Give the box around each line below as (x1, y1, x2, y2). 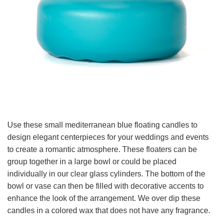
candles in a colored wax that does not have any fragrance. (7, 206, 210, 215)
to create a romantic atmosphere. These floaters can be (7, 145, 197, 154)
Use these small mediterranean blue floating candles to (7, 121, 197, 130)
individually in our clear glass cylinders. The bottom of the (7, 170, 205, 178)
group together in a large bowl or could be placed (7, 157, 176, 166)
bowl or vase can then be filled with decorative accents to (7, 182, 204, 191)
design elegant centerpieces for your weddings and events (7, 133, 209, 142)
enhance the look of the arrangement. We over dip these (7, 194, 200, 203)
